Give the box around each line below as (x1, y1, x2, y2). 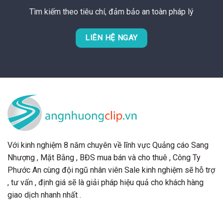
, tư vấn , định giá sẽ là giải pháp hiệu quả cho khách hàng (7, 177, 204, 187)
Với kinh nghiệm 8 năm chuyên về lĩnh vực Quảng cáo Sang (7, 140, 209, 150)
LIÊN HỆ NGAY (85, 33, 138, 43)
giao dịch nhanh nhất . (7, 190, 81, 200)
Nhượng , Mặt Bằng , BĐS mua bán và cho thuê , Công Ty (7, 152, 201, 162)
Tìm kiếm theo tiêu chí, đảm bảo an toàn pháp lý (29, 7, 194, 17)
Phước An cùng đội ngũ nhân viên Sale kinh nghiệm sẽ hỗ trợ (7, 165, 215, 175)
